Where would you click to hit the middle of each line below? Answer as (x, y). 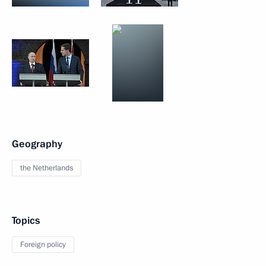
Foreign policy (43, 245)
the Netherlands (47, 168)
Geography (37, 144)
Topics (26, 221)
